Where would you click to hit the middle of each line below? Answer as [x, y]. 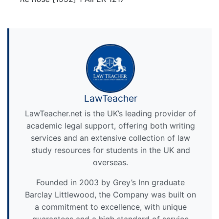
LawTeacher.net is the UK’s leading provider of [110, 114]
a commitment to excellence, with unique [110, 207]
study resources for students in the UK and [110, 150]
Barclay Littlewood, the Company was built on [110, 195]
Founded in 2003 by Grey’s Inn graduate [110, 183]
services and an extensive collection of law [110, 138]
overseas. [110, 163]
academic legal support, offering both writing [110, 126]
